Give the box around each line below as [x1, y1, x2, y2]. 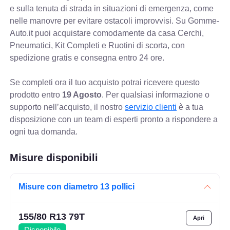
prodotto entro [10, 90, 63, 100]
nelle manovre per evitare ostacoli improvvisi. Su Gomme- [10, 16, 220, 26]
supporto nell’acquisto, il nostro [10, 103, 125, 112]
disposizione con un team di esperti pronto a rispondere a [10, 115, 218, 124]
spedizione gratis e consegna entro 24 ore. [10, 53, 165, 63]
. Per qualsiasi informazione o [102, 90, 210, 100]
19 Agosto [62, 90, 102, 100]
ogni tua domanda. [10, 127, 78, 137]
